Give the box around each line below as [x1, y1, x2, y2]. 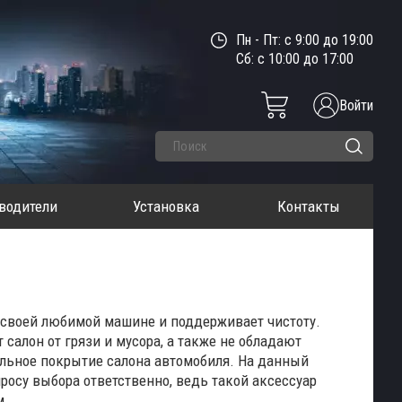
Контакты [277, 197, 341, 215]
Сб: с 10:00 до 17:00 [236, 50, 354, 67]
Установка [132, 197, 199, 215]
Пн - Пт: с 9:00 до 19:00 [236, 31, 373, 48]
